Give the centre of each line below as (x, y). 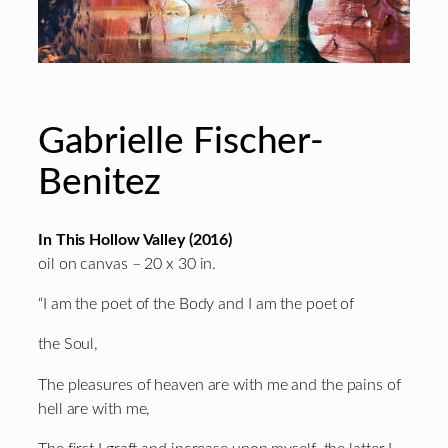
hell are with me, (94, 408)
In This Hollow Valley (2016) (135, 239)
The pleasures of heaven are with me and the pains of (219, 384)
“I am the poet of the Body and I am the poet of (196, 303)
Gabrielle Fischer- (181, 141)
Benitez (100, 182)
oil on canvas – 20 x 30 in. (127, 263)
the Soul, (68, 344)
